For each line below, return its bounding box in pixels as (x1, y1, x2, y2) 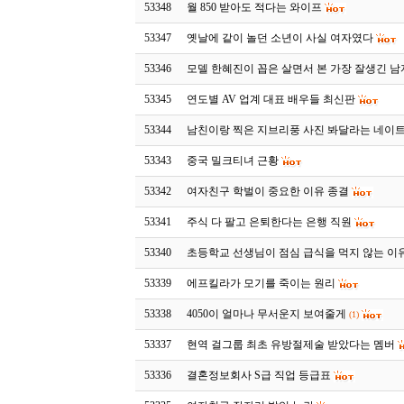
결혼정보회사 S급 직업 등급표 (187, 369, 332, 381)
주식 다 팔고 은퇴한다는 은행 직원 (187, 216, 353, 228)
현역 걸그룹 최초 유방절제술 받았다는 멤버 (187, 338, 396, 351)
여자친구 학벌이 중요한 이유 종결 (187, 185, 350, 197)
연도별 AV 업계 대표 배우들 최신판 (187, 93, 356, 106)
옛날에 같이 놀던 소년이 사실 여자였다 (187, 32, 374, 44)
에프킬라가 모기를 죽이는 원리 (187, 277, 336, 289)
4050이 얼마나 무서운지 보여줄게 (187, 308, 347, 320)
